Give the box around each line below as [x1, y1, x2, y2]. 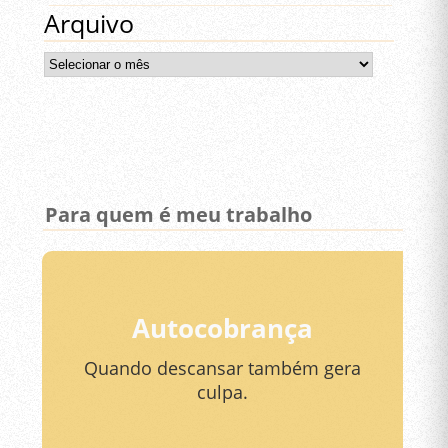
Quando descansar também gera [84, 356, 362, 381]
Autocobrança [132, 310, 314, 347]
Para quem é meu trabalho [45, 200, 313, 228]
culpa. [197, 380, 249, 405]
